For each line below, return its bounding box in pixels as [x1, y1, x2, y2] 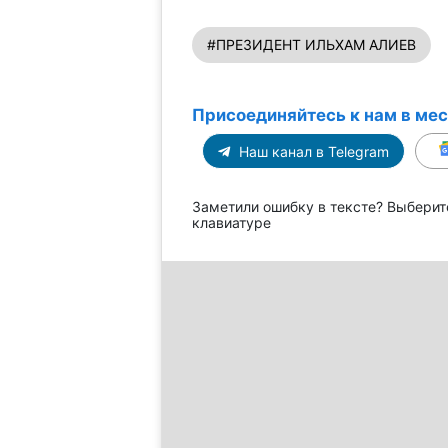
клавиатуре [191, 213, 271, 231]
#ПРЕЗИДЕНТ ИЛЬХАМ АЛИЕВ [206, 35, 416, 53]
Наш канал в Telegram [234, 142, 389, 160]
